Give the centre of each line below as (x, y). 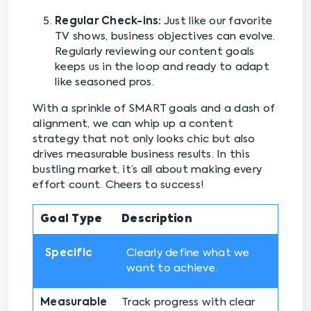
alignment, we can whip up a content (133, 124)
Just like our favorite (217, 22)
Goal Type (72, 219)
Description (157, 219)
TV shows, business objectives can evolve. (165, 37)
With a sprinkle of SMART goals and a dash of (154, 109)
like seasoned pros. (104, 83)
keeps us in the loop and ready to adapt (162, 67)
